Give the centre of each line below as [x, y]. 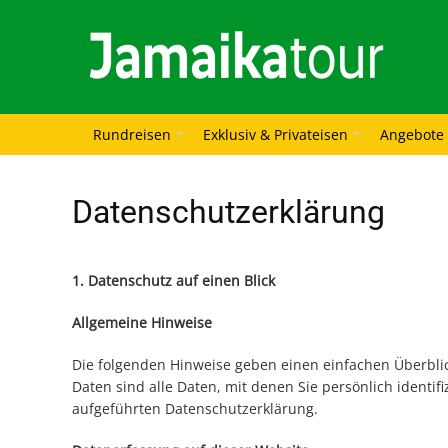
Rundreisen [132, 135]
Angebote [412, 135]
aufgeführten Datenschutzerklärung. [195, 409]
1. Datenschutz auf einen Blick [175, 281]
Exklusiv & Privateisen [275, 135]
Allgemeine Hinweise [142, 323]
